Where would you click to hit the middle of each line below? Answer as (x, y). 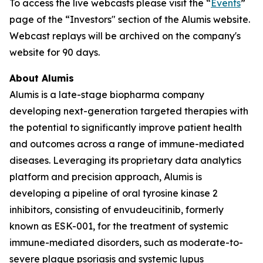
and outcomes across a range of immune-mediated (127, 144)
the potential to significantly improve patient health (126, 127)
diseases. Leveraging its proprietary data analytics (125, 160)
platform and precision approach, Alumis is (106, 177)
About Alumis (42, 78)
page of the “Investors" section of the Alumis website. (130, 19)
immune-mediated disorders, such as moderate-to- (126, 242)
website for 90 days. (55, 52)
